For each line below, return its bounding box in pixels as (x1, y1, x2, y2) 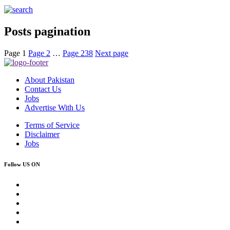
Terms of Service (25, 120, 80, 129)
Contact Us (25, 84, 61, 93)
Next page (95, 48, 128, 57)
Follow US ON (4, 161, 40, 167)
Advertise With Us (25, 103, 85, 112)
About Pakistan (25, 75, 74, 84)
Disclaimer (25, 129, 60, 139)
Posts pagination (4, 24, 90, 38)
